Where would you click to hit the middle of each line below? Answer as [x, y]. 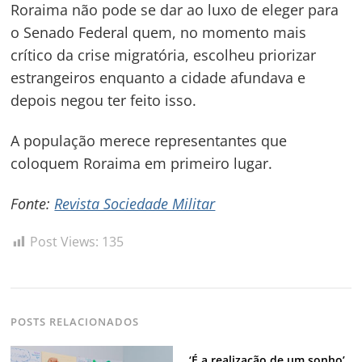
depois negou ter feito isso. [104, 101]
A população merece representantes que [149, 140]
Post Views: [65, 242]
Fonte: [33, 203]
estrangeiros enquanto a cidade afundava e [158, 78]
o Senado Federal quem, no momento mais [159, 33]
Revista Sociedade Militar [135, 203]
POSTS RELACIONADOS [75, 322]
